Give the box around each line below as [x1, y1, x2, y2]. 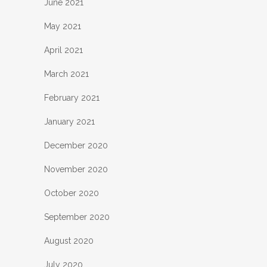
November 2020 [44, 164, 108, 175]
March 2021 [44, 69, 89, 79]
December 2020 [44, 141, 108, 151]
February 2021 [44, 93, 100, 103]
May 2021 [44, 21, 81, 32]
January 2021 [44, 117, 95, 127]
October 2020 [44, 188, 99, 198]
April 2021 [44, 45, 83, 55]
